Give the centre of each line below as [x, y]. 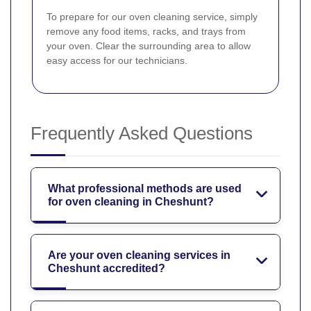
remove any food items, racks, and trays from [146, 31]
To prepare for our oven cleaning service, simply [152, 16]
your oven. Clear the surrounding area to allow [149, 45]
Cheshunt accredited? [107, 268]
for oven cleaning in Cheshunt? [131, 201]
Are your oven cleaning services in [139, 255]
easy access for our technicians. [117, 60]
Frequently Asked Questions [142, 133]
